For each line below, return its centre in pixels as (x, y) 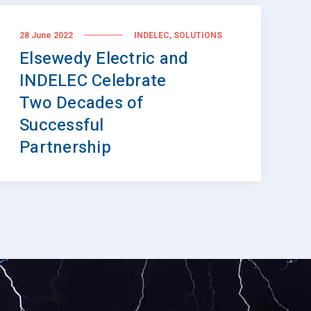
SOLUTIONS (198, 36)
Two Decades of (82, 103)
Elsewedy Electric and (104, 59)
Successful (62, 126)
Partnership (65, 148)
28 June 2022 (46, 35)
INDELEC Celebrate (93, 81)
